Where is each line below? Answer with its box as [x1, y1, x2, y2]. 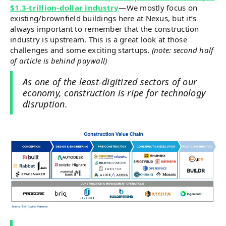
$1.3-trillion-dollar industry [10, 3, 119, 13]
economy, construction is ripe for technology [23, 87, 205, 99]
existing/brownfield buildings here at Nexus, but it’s [10, 13, 197, 23]
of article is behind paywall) [10, 55, 107, 66]
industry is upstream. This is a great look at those [10, 34, 187, 44]
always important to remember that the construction [10, 24, 199, 34]
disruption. [23, 98, 68, 110]
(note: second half [151, 45, 214, 55]
